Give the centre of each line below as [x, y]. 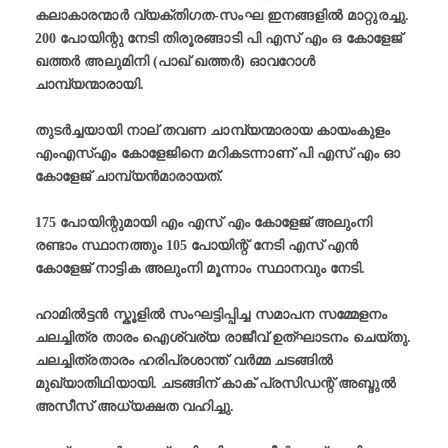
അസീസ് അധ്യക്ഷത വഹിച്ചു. [135, 407]
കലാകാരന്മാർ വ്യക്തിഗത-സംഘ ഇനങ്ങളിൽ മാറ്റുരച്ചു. [222, 16]
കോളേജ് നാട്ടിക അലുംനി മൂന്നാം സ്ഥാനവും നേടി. [200, 269]
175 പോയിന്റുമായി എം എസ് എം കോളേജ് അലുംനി [204, 223]
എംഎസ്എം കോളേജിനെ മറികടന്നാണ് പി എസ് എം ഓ [218, 154]
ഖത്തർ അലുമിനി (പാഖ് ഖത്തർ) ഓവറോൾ [175, 62]
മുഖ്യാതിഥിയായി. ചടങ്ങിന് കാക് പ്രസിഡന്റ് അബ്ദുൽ [215, 384]
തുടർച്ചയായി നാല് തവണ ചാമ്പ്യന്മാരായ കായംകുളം [213, 131]
